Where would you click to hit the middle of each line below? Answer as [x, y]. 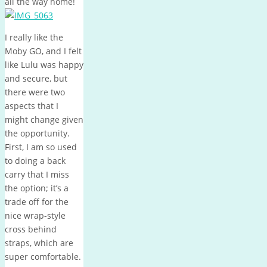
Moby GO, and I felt [43, 51]
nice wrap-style [35, 215]
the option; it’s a [37, 188]
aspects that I [32, 105]
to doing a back [35, 160]
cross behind [31, 229]
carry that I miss [37, 174]
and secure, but [36, 78]
